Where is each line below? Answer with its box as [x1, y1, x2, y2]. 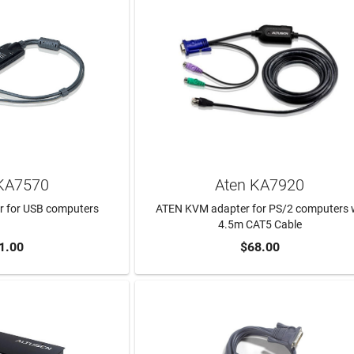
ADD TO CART [220, 240, 299, 256]
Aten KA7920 [215, 175, 305, 194]
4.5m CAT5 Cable [217, 218, 302, 232]
